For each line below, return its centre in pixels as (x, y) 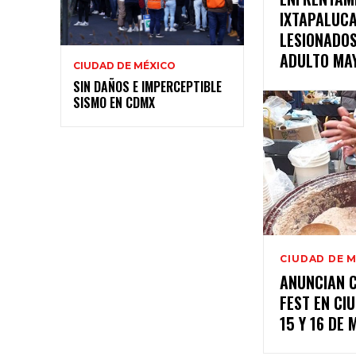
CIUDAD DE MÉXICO (124, 65)
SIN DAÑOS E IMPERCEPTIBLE (147, 86)
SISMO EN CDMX (114, 102)
